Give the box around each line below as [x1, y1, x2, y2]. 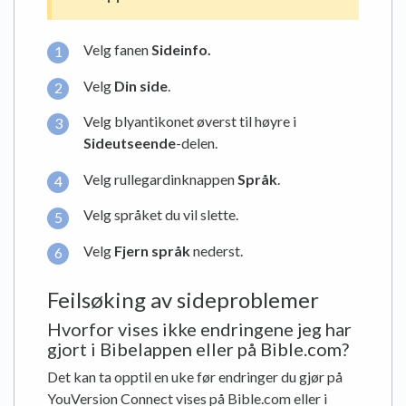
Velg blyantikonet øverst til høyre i [83, 112, 296, 130]
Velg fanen [83, 41, 151, 59]
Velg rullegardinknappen [83, 169, 237, 188]
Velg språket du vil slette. [83, 206, 238, 224]
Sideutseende [83, 134, 176, 152]
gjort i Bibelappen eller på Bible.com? [47, 337, 349, 360]
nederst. [190, 241, 243, 259]
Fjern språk [114, 241, 190, 259]
